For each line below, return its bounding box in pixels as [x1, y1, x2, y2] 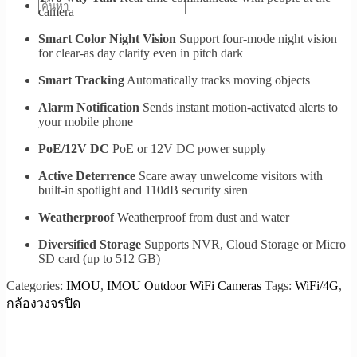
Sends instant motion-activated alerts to [139, 100, 338, 115]
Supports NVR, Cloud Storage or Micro [141, 237, 346, 252]
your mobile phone [38, 115, 133, 129]
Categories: [6, 279, 66, 293]
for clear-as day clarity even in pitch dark [38, 46, 243, 61]
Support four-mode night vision [176, 32, 337, 46]
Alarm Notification [38, 100, 139, 115]
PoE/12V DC [38, 142, 109, 156]
